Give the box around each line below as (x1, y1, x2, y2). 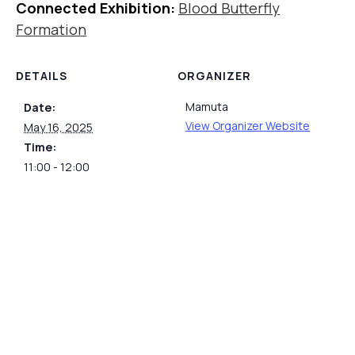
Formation (16, 20, 86, 40)
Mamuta (185, 99, 228, 115)
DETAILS (16, 68, 67, 84)
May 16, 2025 (24, 120, 93, 136)
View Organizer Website (185, 118, 310, 134)
